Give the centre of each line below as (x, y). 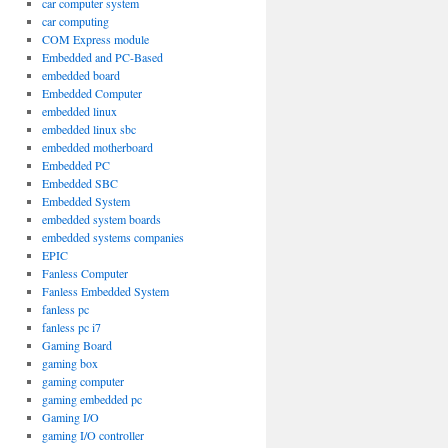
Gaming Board (76, 345)
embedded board (80, 75)
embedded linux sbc (88, 129)
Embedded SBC (79, 183)
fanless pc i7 (71, 327)
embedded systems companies (112, 237)
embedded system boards (101, 219)
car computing (75, 21)
